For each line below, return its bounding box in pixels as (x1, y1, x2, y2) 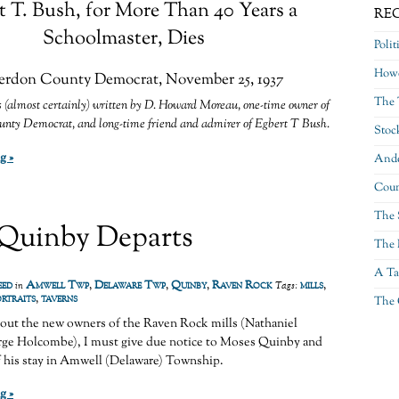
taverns (41, 290, 77, 307)
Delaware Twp (94, 277, 166, 294)
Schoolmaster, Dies (43, 24, 205, 53)
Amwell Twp (26, 277, 89, 294)
